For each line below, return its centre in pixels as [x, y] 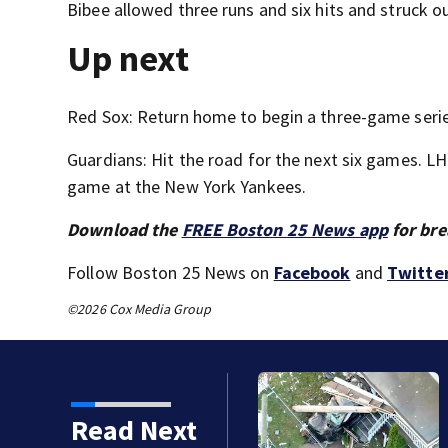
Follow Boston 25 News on [170, 273]
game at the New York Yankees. [187, 187]
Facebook [312, 273]
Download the [124, 230]
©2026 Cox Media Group [139, 309]
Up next [128, 59]
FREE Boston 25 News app [284, 230]
